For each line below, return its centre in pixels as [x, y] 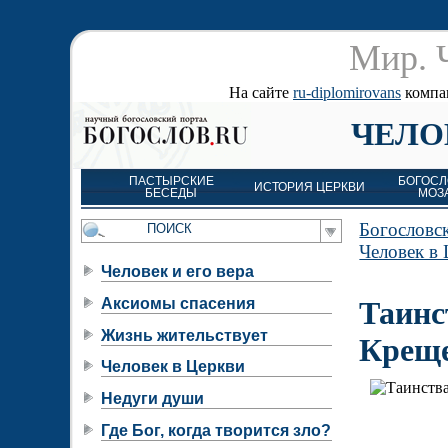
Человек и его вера [177, 271]
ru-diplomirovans [347, 92]
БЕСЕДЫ [171, 193]
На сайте [261, 92]
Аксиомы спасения [178, 303]
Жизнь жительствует [184, 335]
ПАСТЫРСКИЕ [171, 181]
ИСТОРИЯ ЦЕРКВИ [309, 187]
